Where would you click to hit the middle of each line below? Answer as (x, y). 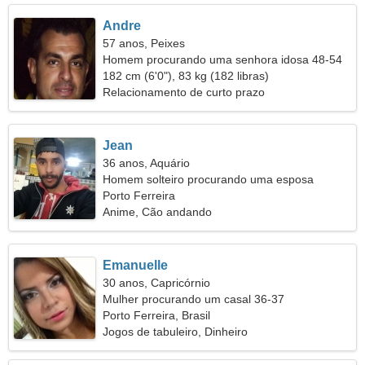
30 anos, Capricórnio (157, 283)
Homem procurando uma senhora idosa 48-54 (223, 59)
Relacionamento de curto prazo (184, 92)
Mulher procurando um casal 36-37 (194, 299)
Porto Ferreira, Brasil (157, 315)
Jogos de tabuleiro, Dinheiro (176, 332)
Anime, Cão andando (158, 212)
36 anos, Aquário (147, 163)
